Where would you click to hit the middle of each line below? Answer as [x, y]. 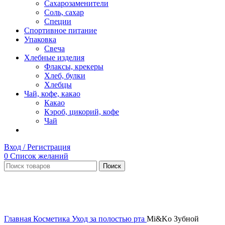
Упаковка [40, 39]
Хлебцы [58, 85]
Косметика [52, 219]
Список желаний [39, 156]
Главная [19, 219]
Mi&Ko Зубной [173, 219]
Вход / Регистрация [37, 147]
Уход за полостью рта [109, 219]
